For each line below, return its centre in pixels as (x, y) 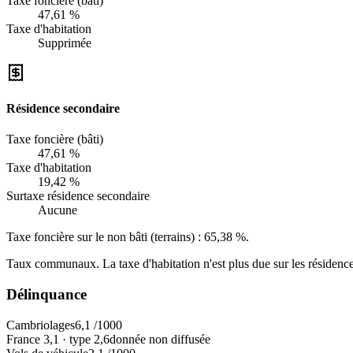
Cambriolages (41, 325)
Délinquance (46, 294)
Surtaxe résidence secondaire (78, 196)
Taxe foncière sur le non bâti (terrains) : (104, 237)
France (25, 339)
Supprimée (65, 43)
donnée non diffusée (160, 339)
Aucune (58, 210)
